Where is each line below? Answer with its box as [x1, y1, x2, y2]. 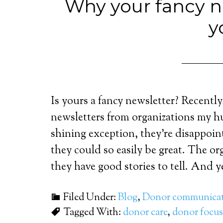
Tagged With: [63, 206, 123, 220]
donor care [123, 206, 167, 220]
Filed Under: [63, 191, 118, 205]
